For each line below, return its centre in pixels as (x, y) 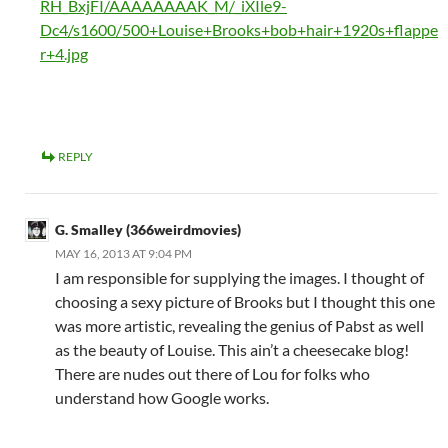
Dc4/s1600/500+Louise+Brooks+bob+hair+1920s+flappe (239, 30)
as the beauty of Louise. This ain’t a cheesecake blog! (232, 350)
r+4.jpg (64, 54)
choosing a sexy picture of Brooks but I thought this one (245, 302)
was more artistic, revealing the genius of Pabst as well (239, 326)
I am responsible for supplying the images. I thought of (239, 278)
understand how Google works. (162, 398)
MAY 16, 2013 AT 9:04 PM (123, 254)
